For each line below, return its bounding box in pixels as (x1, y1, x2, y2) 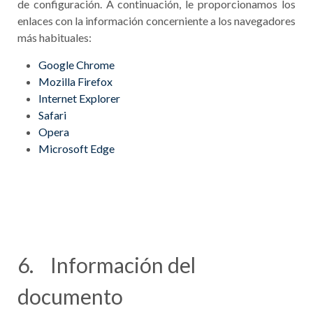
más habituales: (17, 31, 92, 44)
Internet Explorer (38, 92, 120, 105)
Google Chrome (38, 58, 115, 71)
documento (17, 284, 123, 309)
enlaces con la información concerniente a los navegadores (17, 14, 296, 27)
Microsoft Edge (38, 142, 115, 155)
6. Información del (17, 252, 196, 277)
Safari (38, 108, 66, 122)
